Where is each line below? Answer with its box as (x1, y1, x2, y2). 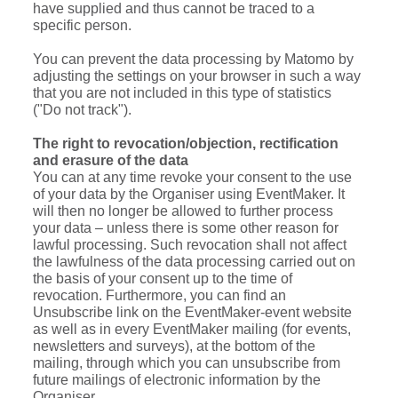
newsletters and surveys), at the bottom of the (33, 338, 315, 354)
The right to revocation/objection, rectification (33, 136, 338, 152)
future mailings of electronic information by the (33, 372, 321, 388)
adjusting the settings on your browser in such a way (33, 68, 361, 84)
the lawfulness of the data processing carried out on (33, 254, 355, 270)
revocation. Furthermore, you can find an (33, 288, 286, 304)
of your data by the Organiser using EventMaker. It (33, 187, 345, 203)
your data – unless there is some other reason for (33, 220, 338, 236)
